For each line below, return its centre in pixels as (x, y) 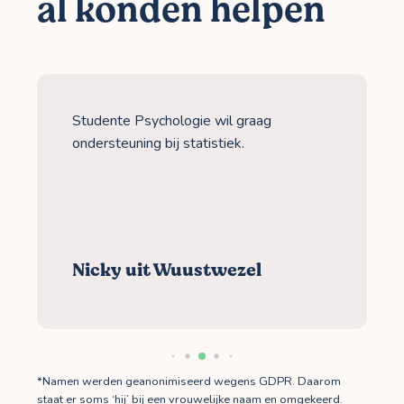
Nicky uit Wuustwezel (167, 271)
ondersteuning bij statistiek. (159, 143)
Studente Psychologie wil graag (172, 120)
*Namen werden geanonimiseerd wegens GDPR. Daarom (189, 382)
